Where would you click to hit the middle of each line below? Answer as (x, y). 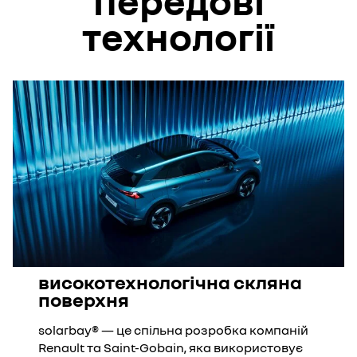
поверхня (84, 299)
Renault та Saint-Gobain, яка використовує (171, 347)
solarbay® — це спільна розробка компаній (173, 330)
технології (178, 36)
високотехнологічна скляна (170, 281)
